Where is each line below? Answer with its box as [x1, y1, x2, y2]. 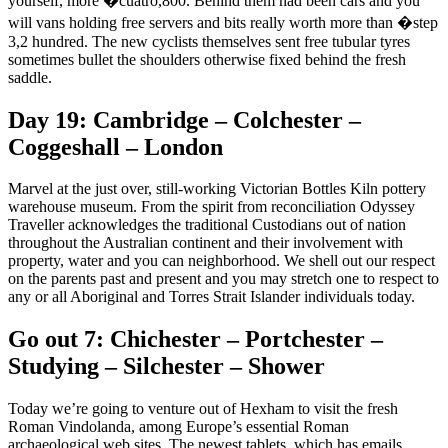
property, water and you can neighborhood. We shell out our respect [8, 252, 435, 270]
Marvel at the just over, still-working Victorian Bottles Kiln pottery [8, 180, 426, 198]
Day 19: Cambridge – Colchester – [8, 106, 361, 133]
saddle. [8, 68, 52, 86]
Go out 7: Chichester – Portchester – [8, 326, 383, 353]
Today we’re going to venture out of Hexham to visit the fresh [8, 400, 398, 418]
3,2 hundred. [8, 32, 92, 50]
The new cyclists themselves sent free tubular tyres [92, 32, 410, 50]
